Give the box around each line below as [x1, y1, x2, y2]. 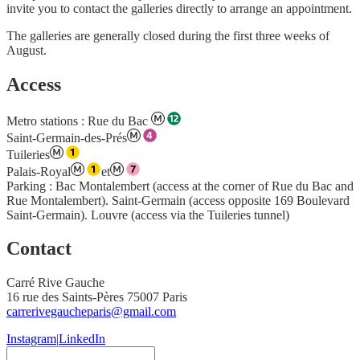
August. [6, 43, 47, 57]
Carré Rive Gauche [6, 276, 104, 290]
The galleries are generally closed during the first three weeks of [6, 28, 329, 43]
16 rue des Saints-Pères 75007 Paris [6, 290, 187, 305]
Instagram [6, 332, 56, 346]
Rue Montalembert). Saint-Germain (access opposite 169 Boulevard [6, 193, 350, 207]
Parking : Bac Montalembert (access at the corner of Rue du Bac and [6, 178, 354, 193]
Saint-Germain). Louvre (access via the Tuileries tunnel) [6, 207, 289, 222]
